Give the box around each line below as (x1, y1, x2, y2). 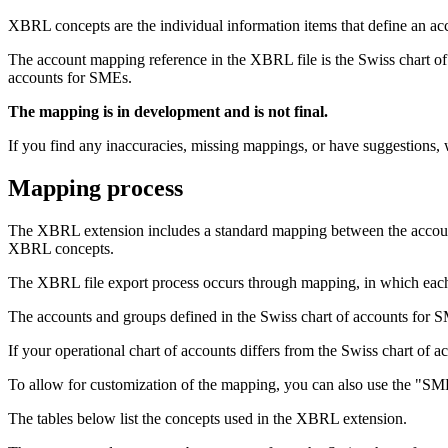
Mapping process (8, 174, 183, 201)
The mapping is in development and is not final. (8, 102, 328, 120)
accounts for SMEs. (8, 68, 132, 86)
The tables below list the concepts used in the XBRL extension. (8, 409, 407, 427)
